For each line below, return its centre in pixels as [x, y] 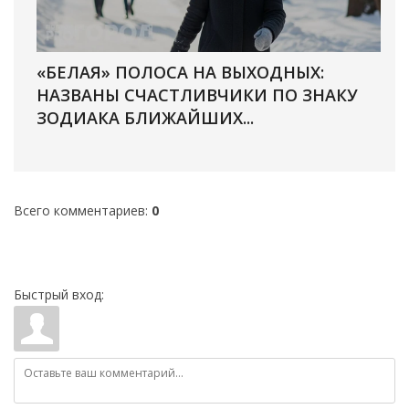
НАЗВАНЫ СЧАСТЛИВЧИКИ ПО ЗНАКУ [198, 94]
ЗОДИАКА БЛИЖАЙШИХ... [146, 117]
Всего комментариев [79, 210]
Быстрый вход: [59, 294]
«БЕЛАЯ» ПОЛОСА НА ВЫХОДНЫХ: [181, 72]
